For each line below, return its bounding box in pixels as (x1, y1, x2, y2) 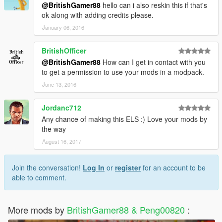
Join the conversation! (12, 163, 83, 173)
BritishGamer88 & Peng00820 (67, 203, 187, 217)
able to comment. (12, 172, 66, 183)
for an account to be (141, 163, 206, 173)
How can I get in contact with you (101, 57, 206, 67)
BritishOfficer (42, 46, 86, 56)
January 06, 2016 (42, 23, 84, 32)
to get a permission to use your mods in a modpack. (42, 67, 204, 77)
